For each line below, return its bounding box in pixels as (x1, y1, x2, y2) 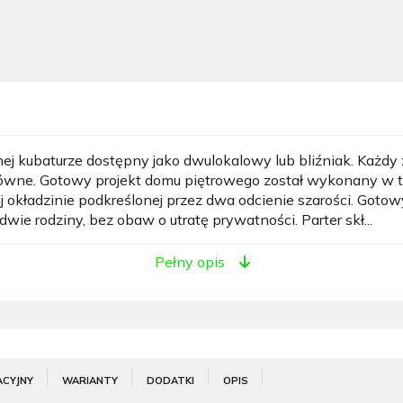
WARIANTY (62, 374, 118, 387)
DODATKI (147, 374, 194, 387)
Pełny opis (154, 253, 225, 271)
